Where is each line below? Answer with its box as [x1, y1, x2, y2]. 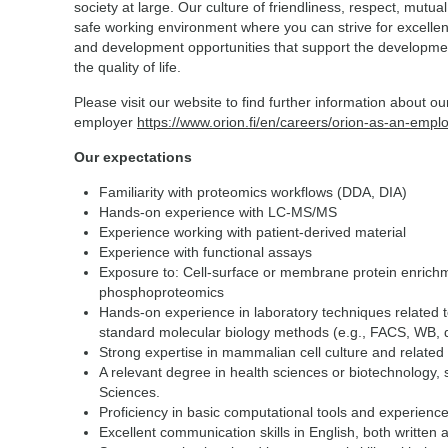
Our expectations [74, 149, 192, 165]
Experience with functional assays [99, 244, 316, 260]
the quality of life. [74, 59, 185, 75]
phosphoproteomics [99, 284, 228, 300]
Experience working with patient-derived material [99, 224, 410, 240]
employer [74, 114, 137, 130]
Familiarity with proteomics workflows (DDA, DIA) [99, 184, 411, 200]
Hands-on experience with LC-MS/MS [99, 204, 341, 220]
